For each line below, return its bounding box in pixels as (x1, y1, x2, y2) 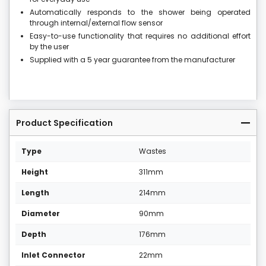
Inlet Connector (21, 250, 85, 261)
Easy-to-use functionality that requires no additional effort (30, 31, 251, 42)
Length (21, 188, 49, 198)
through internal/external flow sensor (30, 18, 163, 28)
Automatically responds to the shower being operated (30, 7, 251, 18)
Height (21, 167, 48, 178)
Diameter (21, 208, 60, 219)
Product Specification (16, 117, 113, 129)
